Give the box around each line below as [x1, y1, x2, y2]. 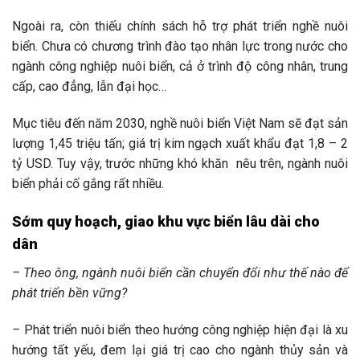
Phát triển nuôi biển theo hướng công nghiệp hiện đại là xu [20, 321, 348, 337]
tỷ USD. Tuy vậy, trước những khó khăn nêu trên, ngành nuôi [12, 156, 348, 172]
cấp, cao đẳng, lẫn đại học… [12, 79, 166, 95]
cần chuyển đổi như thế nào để [173, 264, 348, 280]
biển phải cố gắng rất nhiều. [12, 176, 164, 192]
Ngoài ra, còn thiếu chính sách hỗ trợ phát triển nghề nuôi [12, 18, 348, 35]
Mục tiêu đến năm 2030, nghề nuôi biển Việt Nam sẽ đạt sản [12, 116, 348, 132]
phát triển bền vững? [12, 284, 130, 301]
